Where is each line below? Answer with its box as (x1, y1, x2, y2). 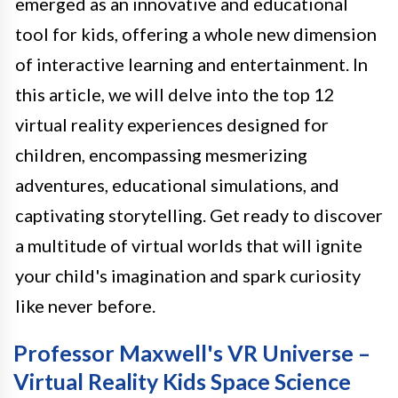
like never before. (15, 295, 155, 317)
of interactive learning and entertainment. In (15, 53, 368, 76)
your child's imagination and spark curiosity (15, 265, 361, 287)
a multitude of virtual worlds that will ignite (15, 235, 362, 257)
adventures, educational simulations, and (15, 174, 339, 196)
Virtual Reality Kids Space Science (13, 368, 351, 395)
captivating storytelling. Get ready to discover (15, 204, 383, 227)
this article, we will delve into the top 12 (15, 84, 335, 106)
